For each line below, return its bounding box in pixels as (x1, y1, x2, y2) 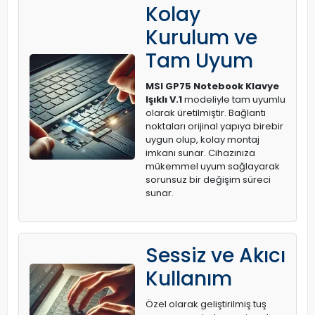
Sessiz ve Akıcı (146, 242, 285, 269)
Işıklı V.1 (146, 93, 182, 106)
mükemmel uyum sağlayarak (146, 160, 280, 173)
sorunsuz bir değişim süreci (146, 173, 271, 186)
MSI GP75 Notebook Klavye (146, 79, 279, 93)
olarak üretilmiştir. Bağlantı (146, 106, 266, 120)
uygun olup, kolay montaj (146, 133, 259, 146)
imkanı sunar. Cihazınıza (146, 146, 255, 160)
